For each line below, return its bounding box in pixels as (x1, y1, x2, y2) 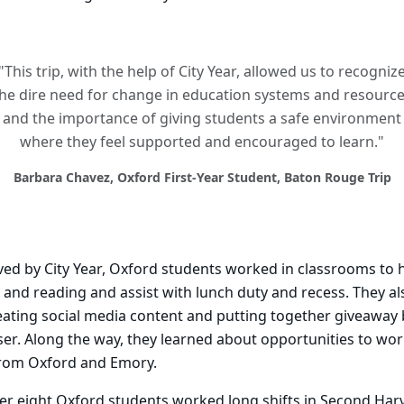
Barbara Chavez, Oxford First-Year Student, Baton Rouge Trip (13, 169, 391, 188)
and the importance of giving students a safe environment (3, 108, 401, 131)
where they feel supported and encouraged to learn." (20, 132, 384, 154)
